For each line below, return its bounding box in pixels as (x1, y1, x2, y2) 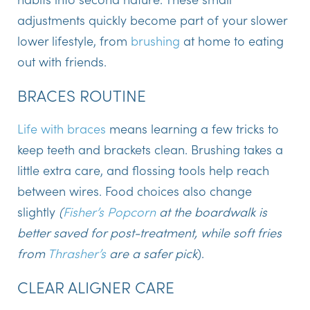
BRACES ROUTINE (17, 83, 146, 106)
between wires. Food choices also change (17, 181, 252, 199)
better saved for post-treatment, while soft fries (17, 223, 282, 241)
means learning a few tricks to (106, 119, 279, 137)
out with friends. (17, 52, 107, 70)
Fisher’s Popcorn (63, 202, 156, 220)
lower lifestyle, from (17, 31, 131, 49)
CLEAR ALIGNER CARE (17, 275, 174, 298)
